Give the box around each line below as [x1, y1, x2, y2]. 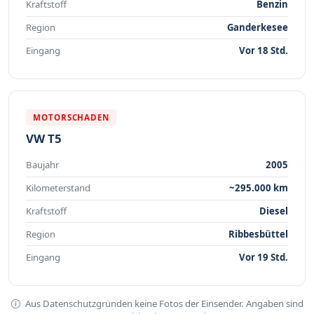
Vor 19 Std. [239, 250, 288, 264]
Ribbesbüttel [228, 227, 288, 240]
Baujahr [26, 158, 59, 172]
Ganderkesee [227, 20, 288, 34]
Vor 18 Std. [239, 43, 288, 57]
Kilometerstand [26, 182, 90, 195]
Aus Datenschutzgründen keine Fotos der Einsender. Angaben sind [22, 296, 303, 310]
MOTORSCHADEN [33, 112, 110, 123]
